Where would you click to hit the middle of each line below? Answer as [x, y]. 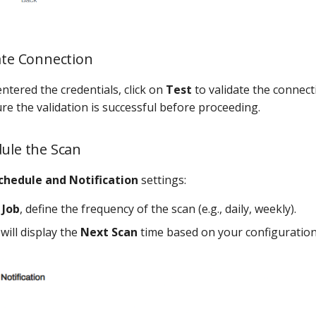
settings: [162, 180]
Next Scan [109, 232]
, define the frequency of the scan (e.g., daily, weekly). [158, 209]
